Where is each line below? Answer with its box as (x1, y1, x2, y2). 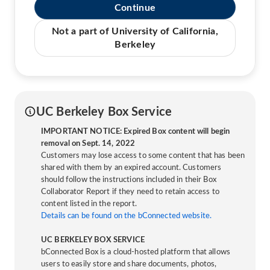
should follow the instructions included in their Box (41, 175, 216, 184)
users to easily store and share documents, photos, (41, 260, 217, 268)
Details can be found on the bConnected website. (41, 212, 212, 220)
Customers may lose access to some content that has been (41, 151, 245, 160)
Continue (114, 2, 156, 13)
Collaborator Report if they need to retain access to (41, 187, 219, 196)
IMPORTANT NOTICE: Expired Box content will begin (41, 127, 230, 136)
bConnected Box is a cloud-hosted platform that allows (41, 248, 230, 256)
